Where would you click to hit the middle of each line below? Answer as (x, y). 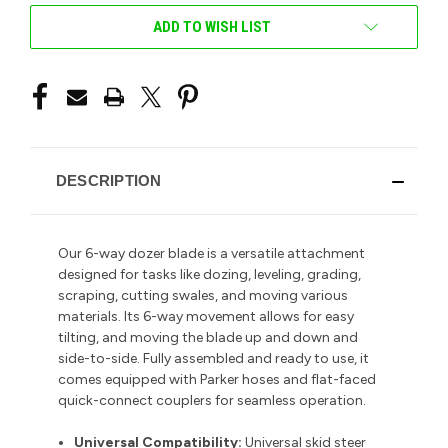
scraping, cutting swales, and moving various (203, 295)
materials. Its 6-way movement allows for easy (206, 316)
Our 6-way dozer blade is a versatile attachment (211, 253)
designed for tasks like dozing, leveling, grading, (209, 274)
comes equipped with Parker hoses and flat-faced (217, 379)
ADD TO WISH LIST (212, 26)
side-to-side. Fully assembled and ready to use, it (213, 358)
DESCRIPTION (108, 180)
